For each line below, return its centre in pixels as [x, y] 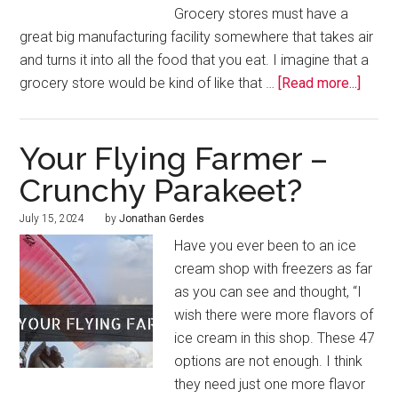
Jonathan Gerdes [162, 219]
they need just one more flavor [270, 385]
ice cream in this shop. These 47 [275, 338]
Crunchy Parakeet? [161, 191]
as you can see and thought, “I [268, 292]
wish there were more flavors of [274, 315]
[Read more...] [320, 84]
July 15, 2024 [52, 219]
